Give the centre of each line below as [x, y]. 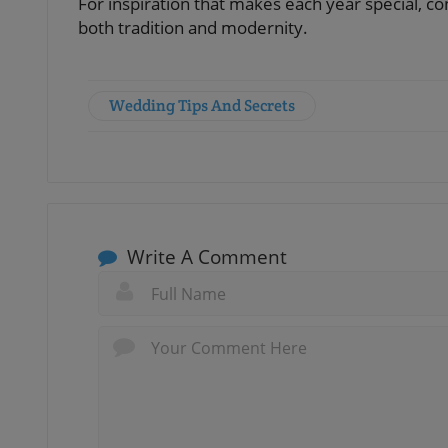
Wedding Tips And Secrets [202, 105]
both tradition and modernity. [193, 27]
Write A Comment [204, 256]
